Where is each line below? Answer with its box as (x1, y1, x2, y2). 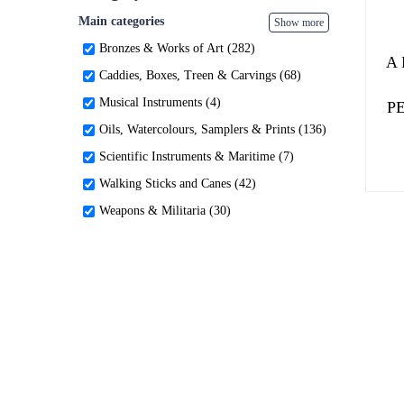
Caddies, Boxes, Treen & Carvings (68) (99, 69, 301, 82)
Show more (273, 16, 324, 29)
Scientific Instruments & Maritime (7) (99, 150, 294, 163)
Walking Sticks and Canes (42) (99, 177, 256, 190)
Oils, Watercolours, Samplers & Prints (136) (99, 123, 326, 136)
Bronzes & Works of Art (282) (99, 41, 255, 55)
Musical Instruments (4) (99, 96, 221, 109)
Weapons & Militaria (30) (99, 204, 231, 217)
